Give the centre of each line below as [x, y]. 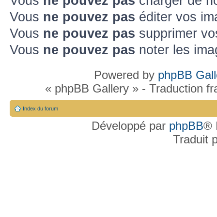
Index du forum [40, 108]
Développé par [130, 126]
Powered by [126, 75]
